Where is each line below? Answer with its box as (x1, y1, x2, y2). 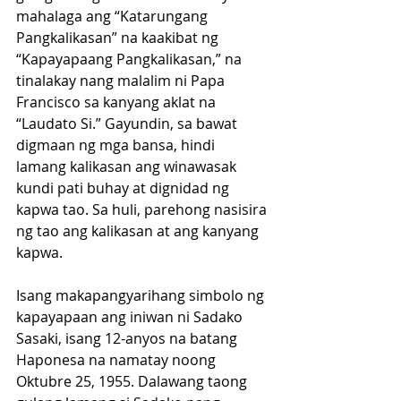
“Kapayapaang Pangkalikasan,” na (16, 49, 245, 70)
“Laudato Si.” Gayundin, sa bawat (16, 114, 241, 134)
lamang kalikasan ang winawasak (16, 157, 240, 177)
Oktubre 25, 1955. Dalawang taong (16, 371, 251, 392)
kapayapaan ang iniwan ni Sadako (16, 307, 246, 328)
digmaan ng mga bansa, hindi (16, 135, 218, 156)
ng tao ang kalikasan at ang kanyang (16, 221, 262, 242)
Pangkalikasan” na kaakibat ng (16, 28, 222, 48)
